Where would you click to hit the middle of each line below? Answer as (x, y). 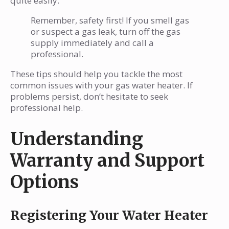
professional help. (47, 108)
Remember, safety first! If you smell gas (110, 20)
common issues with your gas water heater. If (101, 85)
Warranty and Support (107, 161)
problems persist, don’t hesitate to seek (89, 97)
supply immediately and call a (92, 43)
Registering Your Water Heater (109, 215)
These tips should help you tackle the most (96, 74)
